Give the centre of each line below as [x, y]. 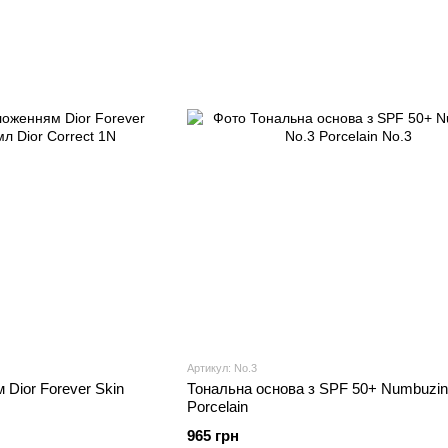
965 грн [212, 436]
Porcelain [217, 407]
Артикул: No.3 [221, 368]
